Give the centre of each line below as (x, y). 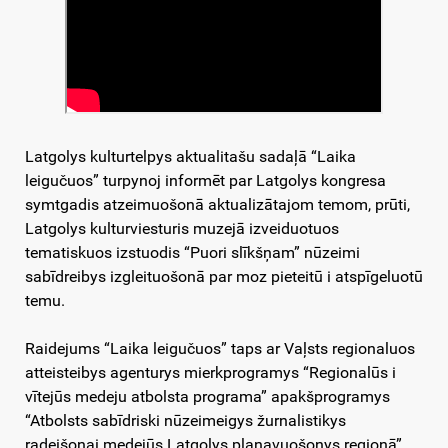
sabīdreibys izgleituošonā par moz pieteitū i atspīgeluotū (224, 277)
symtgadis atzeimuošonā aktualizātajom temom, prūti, (217, 205)
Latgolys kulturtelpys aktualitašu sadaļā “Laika (190, 157)
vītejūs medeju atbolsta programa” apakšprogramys (207, 397)
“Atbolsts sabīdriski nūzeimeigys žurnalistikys (185, 421)
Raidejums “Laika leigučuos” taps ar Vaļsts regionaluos (220, 349)
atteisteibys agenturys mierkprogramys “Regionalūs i (210, 373)
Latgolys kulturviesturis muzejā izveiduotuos (182, 229)
